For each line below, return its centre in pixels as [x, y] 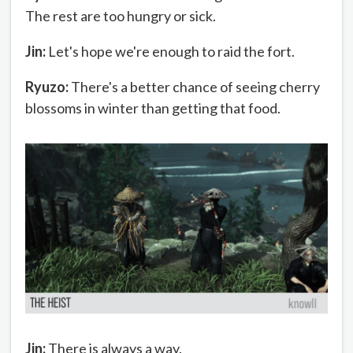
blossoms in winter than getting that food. [153, 108]
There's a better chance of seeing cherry [194, 87]
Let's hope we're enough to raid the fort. [170, 52]
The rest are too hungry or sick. [121, 16]
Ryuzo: [47, 87]
